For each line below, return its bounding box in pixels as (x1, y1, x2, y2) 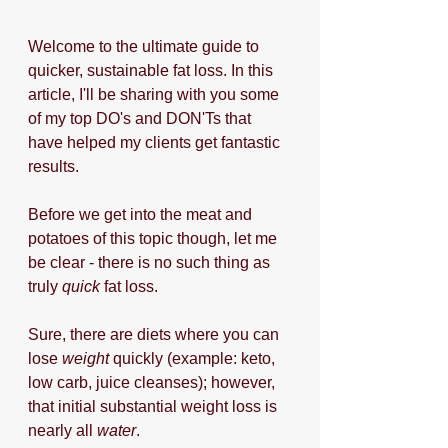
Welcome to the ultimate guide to (28, 38, 263, 55)
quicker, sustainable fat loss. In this (28, 62, 277, 79)
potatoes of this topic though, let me (28, 230, 281, 247)
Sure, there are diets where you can (28, 326, 283, 343)
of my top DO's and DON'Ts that (28, 110, 255, 127)
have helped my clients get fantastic (28, 134, 284, 151)
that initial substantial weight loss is (28, 398, 281, 415)
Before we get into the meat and (28, 206, 256, 223)
